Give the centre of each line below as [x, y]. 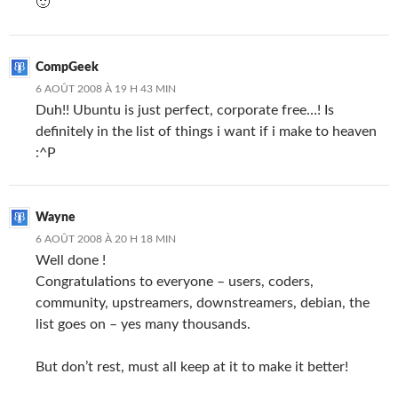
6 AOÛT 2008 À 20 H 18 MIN [106, 239]
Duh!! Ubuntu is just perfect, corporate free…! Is [185, 110]
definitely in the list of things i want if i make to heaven [206, 131]
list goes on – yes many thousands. [143, 324]
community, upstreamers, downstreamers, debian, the [203, 303]
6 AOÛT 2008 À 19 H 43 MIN [106, 89]
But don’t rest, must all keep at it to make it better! [192, 367]
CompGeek [67, 68]
